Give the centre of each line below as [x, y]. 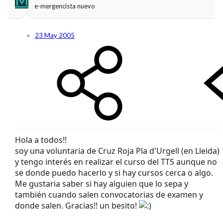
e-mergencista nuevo [65, 6]
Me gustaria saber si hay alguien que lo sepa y [102, 183]
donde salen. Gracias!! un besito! [77, 205]
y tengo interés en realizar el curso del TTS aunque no [116, 162]
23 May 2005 [55, 35]
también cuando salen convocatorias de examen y [109, 194]
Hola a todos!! [41, 140]
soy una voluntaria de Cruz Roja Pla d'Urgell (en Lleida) [117, 151]
